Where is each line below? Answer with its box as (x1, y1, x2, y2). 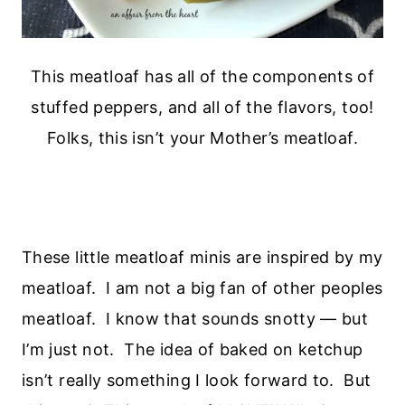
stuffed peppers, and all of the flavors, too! (31, 97, 374, 117)
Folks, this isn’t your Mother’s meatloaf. (47, 127, 358, 147)
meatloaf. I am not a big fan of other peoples (22, 278, 383, 297)
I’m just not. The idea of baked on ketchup (22, 339, 363, 359)
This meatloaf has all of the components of (30, 66, 375, 86)
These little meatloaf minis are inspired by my (22, 247, 383, 267)
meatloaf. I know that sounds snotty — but (22, 308, 369, 328)
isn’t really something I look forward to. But (22, 370, 372, 390)
